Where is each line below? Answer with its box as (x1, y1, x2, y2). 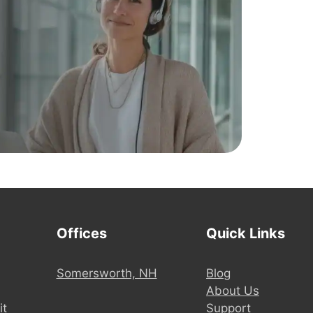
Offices (56, 224, 107, 242)
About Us (206, 283, 259, 298)
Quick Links (206, 224, 285, 242)
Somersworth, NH (56, 265, 157, 280)
